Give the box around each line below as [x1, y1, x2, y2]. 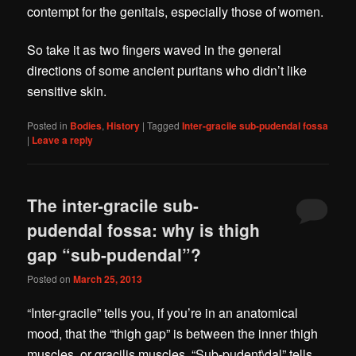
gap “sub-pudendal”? [27, 242, 202, 266]
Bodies [70, 118, 103, 133]
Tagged [147, 118, 180, 132]
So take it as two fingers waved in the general [27, 40, 282, 59]
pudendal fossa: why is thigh [27, 217, 261, 242]
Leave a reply [32, 132, 94, 147]
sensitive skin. [27, 81, 110, 100]
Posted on [27, 272, 74, 286]
